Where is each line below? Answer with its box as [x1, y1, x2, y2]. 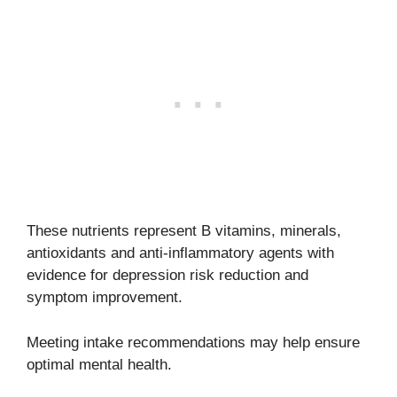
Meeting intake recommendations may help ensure [27, 333, 360, 351]
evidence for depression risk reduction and [27, 267, 308, 284]
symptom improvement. [27, 289, 183, 307]
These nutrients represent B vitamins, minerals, [27, 222, 341, 240]
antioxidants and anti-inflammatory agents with [27, 245, 334, 262]
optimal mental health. [27, 355, 172, 373]
